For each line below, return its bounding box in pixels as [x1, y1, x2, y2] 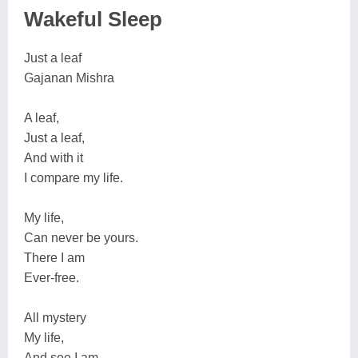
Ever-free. [24, 271, 79, 284]
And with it [24, 151, 83, 165]
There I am [24, 251, 85, 265]
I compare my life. [24, 171, 123, 185]
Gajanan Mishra [24, 71, 114, 85]
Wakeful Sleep [24, 7, 162, 31]
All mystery [24, 311, 86, 324]
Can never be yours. [24, 231, 138, 245]
